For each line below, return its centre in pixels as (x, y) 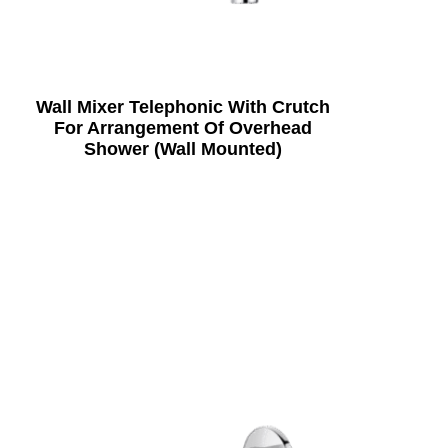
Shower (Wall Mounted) (182, 148)
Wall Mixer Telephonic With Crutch (182, 106)
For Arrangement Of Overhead (182, 127)
